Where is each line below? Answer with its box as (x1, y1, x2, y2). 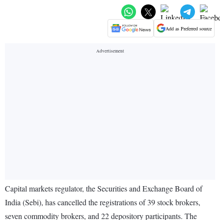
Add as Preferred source (165, 25, 212, 32)
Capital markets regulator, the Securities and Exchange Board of (5, 183, 202, 194)
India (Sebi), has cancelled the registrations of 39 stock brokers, (5, 197, 200, 208)
